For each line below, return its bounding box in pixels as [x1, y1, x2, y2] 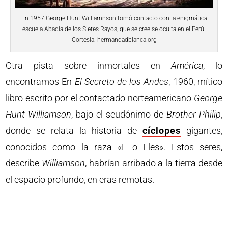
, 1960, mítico [168, 76, 222, 88]
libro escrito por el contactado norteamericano [6, 93, 194, 104]
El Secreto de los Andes [74, 76, 169, 88]
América [170, 60, 203, 71]
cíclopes [142, 125, 181, 136]
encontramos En [6, 76, 75, 88]
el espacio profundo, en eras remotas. [6, 174, 155, 185]
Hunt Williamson [6, 109, 72, 120]
